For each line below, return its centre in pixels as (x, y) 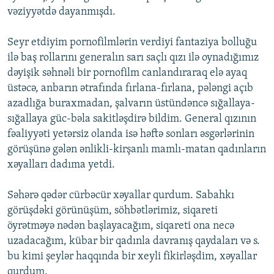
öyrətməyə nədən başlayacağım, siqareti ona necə (121, 226)
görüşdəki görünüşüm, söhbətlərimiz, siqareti (113, 211)
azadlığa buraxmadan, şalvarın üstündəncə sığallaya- (131, 104)
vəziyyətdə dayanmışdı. (61, 12)
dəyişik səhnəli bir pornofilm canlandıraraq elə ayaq (127, 73)
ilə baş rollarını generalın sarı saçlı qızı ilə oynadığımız (133, 58)
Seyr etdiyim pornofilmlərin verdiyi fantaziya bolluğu (132, 43)
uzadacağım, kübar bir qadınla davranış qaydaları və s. (134, 242)
